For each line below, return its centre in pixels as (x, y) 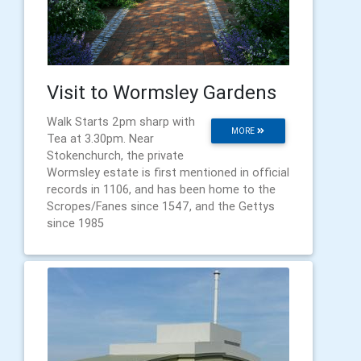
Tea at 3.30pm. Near (100, 139)
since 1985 (75, 224)
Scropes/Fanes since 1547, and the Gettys (161, 207)
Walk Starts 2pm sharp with (121, 122)
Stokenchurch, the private (115, 156)
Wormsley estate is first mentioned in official (168, 173)
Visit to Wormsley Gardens (162, 93)
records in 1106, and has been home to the (161, 190)
